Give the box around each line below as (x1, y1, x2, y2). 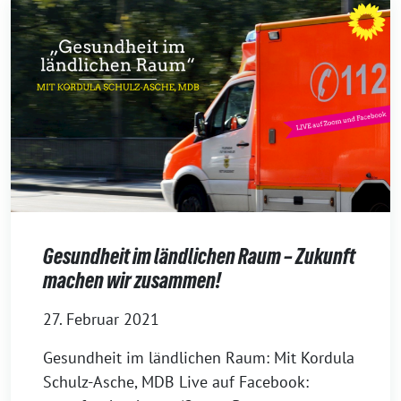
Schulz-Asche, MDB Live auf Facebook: (43, 371, 309, 392)
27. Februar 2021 (43, 308, 159, 329)
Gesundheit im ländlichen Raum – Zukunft (43, 243, 355, 269)
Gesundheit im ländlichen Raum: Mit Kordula (43, 346, 354, 368)
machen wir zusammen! (43, 268, 221, 293)
